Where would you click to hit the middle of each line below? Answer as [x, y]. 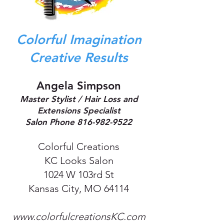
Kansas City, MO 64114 [79, 188]
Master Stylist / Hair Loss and [79, 99]
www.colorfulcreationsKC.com [79, 216]
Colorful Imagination [79, 40]
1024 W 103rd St [79, 174]
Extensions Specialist [79, 110]
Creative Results [79, 58]
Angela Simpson [79, 86]
